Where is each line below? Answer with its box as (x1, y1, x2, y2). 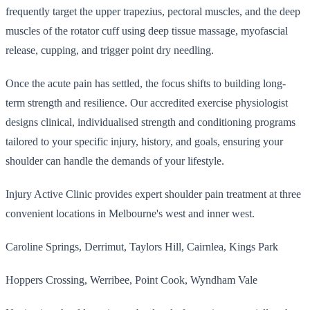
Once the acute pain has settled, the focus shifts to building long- (6, 77, 286, 89)
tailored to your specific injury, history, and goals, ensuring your (6, 135, 283, 147)
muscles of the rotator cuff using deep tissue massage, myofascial (6, 24, 288, 37)
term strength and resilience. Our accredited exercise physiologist (6, 96, 288, 109)
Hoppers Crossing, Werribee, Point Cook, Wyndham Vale (6, 273, 257, 286)
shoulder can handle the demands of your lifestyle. (6, 154, 224, 167)
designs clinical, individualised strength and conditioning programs (6, 116, 295, 128)
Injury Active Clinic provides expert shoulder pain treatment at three (6, 188, 301, 200)
